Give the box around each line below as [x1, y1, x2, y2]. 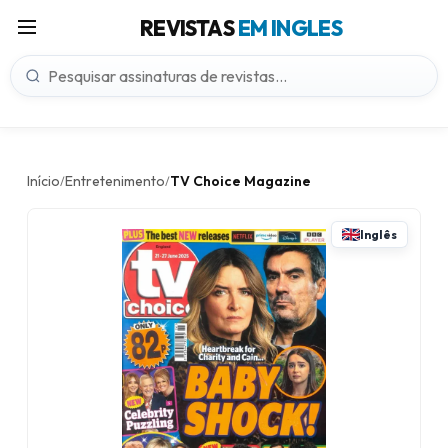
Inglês [360, 227, 397, 242]
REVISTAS [139, 15, 238, 41]
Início [27, 172, 60, 190]
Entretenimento [65, 172, 165, 190]
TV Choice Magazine [170, 172, 311, 190]
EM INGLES [237, 15, 343, 41]
